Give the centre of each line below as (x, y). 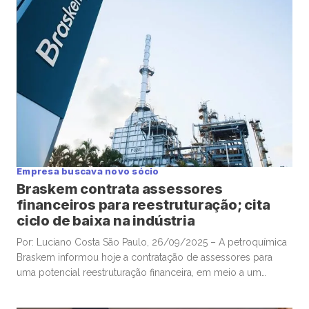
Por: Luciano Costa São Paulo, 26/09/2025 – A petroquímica (152, 242)
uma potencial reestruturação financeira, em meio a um (139, 273)
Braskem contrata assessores (120, 189)
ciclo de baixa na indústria (106, 221)
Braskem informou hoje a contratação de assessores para (144, 258)
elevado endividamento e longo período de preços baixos (148, 288)
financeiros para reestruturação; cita (143, 205)
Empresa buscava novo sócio (88, 171)
